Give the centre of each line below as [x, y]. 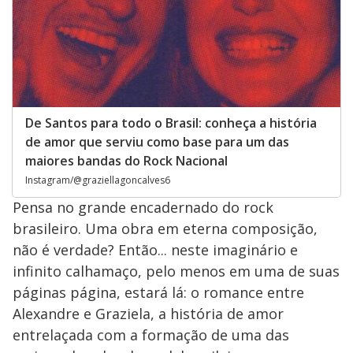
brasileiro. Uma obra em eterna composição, [165, 228]
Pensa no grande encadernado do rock [143, 207]
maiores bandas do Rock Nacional [126, 160]
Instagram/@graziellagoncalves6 [98, 180]
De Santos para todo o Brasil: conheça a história [171, 123]
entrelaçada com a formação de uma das [151, 334]
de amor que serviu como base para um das [157, 141]
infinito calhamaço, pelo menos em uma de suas [176, 271]
